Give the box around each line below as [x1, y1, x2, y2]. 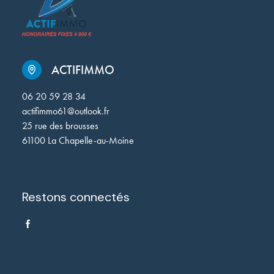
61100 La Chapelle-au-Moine [22, 134, 134, 147]
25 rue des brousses [22, 119, 98, 132]
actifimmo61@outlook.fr [22, 105, 109, 117]
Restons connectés [22, 189, 130, 206]
